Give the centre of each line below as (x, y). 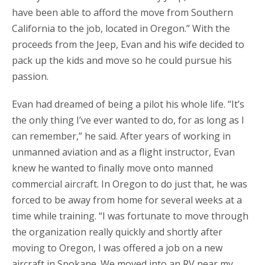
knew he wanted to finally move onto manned (112, 168)
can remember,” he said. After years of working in (121, 136)
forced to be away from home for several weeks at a (127, 200)
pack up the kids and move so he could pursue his (122, 60)
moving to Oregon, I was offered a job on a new (117, 248)
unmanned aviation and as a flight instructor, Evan (123, 152)
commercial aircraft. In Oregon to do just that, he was (130, 184)
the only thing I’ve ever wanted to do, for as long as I (128, 120)
